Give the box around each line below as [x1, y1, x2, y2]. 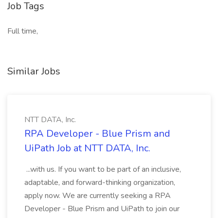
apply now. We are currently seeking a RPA [24, 190, 171, 201]
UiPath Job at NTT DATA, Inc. [24, 142, 150, 155]
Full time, [7, 26, 38, 36]
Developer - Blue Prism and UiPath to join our [24, 203, 180, 214]
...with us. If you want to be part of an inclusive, [24, 164, 181, 175]
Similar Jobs [7, 65, 60, 78]
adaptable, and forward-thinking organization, [24, 177, 175, 188]
